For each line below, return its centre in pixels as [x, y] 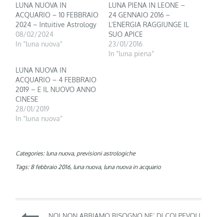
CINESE [27, 99]
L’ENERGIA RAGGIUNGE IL [149, 24]
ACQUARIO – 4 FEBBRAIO [56, 79]
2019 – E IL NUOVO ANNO [56, 89]
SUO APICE [126, 34]
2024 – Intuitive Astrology [56, 24]
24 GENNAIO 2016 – [139, 15]
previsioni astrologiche [106, 153]
